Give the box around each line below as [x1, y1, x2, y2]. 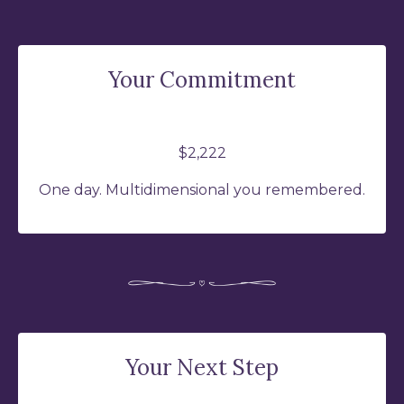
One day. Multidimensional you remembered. [39, 181, 365, 199]
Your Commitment [108, 66, 296, 95]
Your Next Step [125, 353, 279, 381]
